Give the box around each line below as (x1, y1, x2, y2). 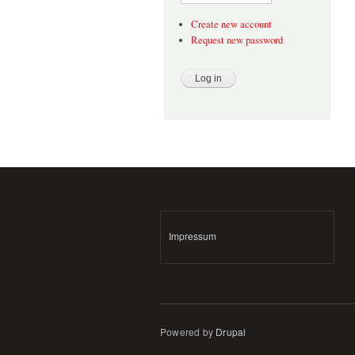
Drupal (216, 324, 246, 338)
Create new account (190, 17, 272, 32)
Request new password (190, 32, 283, 47)
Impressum (169, 229, 216, 243)
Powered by (160, 324, 216, 338)
